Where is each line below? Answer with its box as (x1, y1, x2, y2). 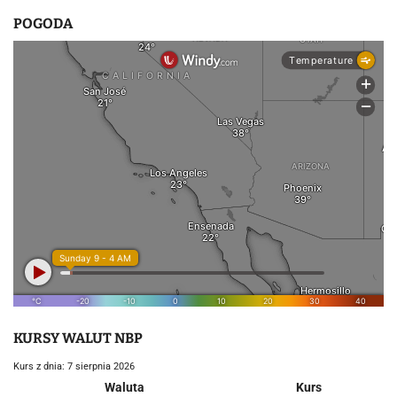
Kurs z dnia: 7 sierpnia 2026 (13, 361, 135, 372)
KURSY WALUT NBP (13, 330, 143, 346)
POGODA (13, 15, 73, 32)
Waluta (105, 380, 144, 394)
